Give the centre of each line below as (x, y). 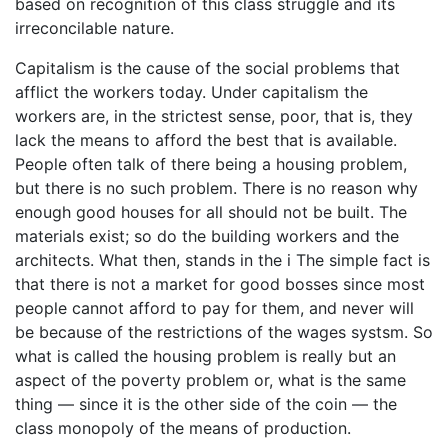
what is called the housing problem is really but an (205, 355)
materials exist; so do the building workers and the (207, 235)
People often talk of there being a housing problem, (211, 163)
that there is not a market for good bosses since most (220, 283)
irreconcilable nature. (94, 27)
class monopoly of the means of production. (183, 427)
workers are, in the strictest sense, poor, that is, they (214, 115)
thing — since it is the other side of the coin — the (206, 403)
